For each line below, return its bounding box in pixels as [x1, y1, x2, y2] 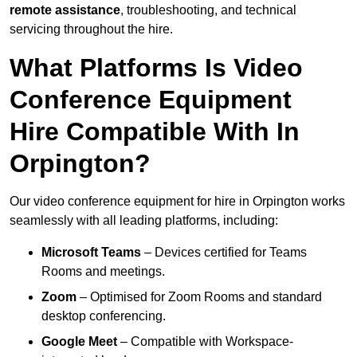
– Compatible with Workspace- [117, 335, 293, 349]
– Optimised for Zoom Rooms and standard [76, 290, 322, 304]
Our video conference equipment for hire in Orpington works [10, 194, 345, 209]
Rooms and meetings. [41, 265, 165, 279]
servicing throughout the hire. [10, 22, 173, 37]
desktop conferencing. [41, 309, 166, 324]
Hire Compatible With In [10, 117, 300, 147]
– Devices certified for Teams [141, 245, 307, 260]
